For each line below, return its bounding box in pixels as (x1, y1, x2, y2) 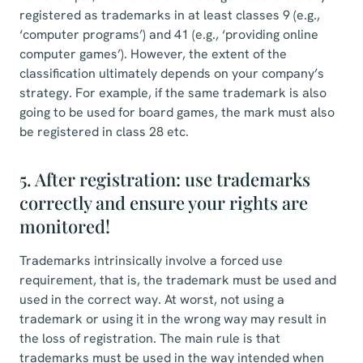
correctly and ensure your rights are (19, 190, 308, 215)
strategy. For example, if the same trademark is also (19, 84, 327, 101)
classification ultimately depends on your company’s (19, 65, 324, 82)
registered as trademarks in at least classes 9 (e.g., (19, 6, 320, 23)
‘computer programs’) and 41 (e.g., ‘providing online (19, 26, 318, 43)
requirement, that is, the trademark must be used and (19, 271, 336, 288)
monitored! (19, 214, 110, 238)
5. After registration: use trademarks (19, 167, 310, 191)
